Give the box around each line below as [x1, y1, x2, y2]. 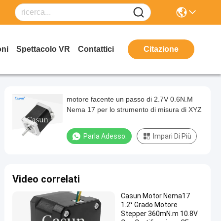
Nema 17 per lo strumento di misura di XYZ [67, 106, 202, 113]
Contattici [78, 45, 114, 53]
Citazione [144, 45, 179, 53]
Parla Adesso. [83, 132, 127, 140]
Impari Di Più [153, 132, 191, 140]
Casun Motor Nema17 [121, 192, 190, 200]
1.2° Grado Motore [121, 201, 178, 209]
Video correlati [12, 173, 80, 185]
